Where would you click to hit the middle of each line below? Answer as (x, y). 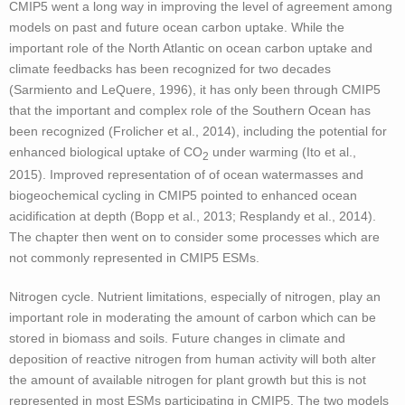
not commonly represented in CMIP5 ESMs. (134, 258)
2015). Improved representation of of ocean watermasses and (186, 175)
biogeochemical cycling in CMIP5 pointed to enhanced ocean (183, 196)
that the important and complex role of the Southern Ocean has (190, 111)
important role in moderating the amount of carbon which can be (193, 318)
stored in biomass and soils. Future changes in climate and (177, 339)
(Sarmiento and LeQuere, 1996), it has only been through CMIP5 (195, 90)
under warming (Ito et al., (283, 152)
